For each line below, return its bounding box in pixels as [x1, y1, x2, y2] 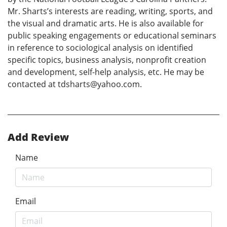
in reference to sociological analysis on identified [8, 42, 193, 53]
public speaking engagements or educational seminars [8, 29, 216, 41]
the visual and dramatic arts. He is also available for [8, 17, 204, 29]
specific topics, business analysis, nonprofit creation [8, 54, 206, 65]
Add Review [8, 130, 69, 144]
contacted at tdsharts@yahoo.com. [8, 78, 142, 90]
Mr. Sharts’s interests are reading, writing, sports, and [8, 5, 213, 17]
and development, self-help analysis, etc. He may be [8, 66, 204, 78]
